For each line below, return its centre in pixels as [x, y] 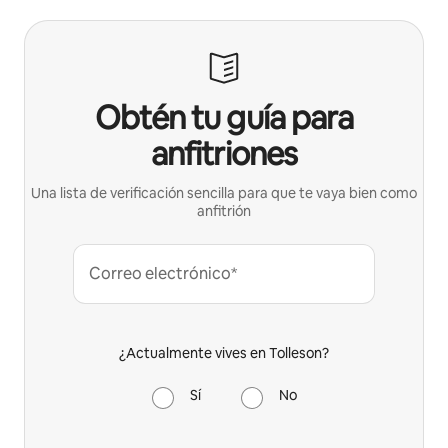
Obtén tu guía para [224, 117]
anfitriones [224, 153]
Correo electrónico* [163, 273]
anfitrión [224, 210]
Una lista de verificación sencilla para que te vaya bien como [224, 192]
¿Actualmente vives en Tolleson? [224, 352]
